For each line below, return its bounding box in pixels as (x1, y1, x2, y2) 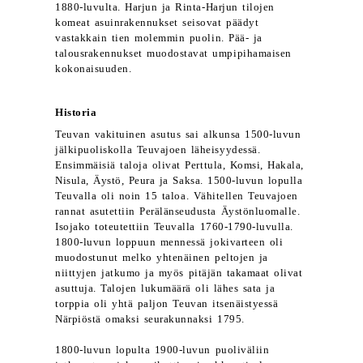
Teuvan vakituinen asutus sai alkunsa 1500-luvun (55, 129, 301, 140)
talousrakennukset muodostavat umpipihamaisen (55, 48, 292, 59)
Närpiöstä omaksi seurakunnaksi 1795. (55, 314, 245, 325)
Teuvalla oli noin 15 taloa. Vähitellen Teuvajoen (55, 190, 298, 202)
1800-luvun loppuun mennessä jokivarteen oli (55, 237, 284, 248)
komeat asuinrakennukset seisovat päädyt (55, 17, 259, 28)
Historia (55, 107, 97, 118)
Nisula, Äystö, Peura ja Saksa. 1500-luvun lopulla (55, 175, 303, 186)
